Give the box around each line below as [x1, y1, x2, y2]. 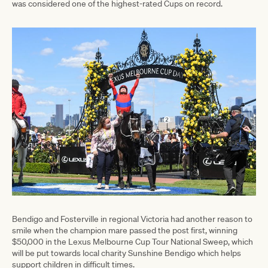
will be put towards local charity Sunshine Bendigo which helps [12, 247, 241, 258]
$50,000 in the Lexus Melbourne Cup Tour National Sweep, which [12, 236, 253, 247]
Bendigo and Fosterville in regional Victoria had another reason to [12, 213, 252, 224]
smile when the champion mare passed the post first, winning [12, 224, 237, 236]
